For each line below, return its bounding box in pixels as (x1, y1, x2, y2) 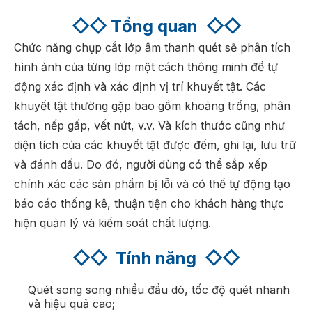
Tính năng (116, 247, 205, 268)
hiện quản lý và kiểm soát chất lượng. (14, 215, 211, 230)
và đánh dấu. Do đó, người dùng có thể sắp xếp (14, 157, 267, 171)
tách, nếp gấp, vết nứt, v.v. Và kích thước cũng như (14, 118, 285, 132)
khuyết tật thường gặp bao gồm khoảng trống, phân (14, 98, 290, 113)
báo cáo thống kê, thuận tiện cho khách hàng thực (14, 196, 284, 210)
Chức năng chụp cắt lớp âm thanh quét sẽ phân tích (14, 40, 290, 54)
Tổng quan (110, 15, 202, 36)
